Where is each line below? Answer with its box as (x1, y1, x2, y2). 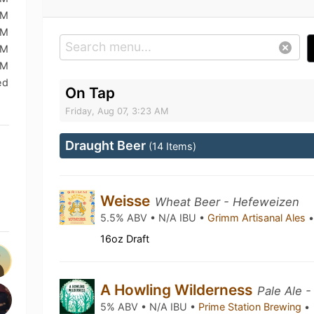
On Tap (65, 84, 116, 102)
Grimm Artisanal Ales (207, 212, 309, 224)
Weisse (100, 192, 154, 210)
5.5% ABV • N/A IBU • (100, 212, 208, 224)
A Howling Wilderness (100, 281, 257, 299)
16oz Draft (100, 233, 150, 245)
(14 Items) (149, 140, 197, 152)
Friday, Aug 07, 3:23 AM (65, 106, 169, 116)
